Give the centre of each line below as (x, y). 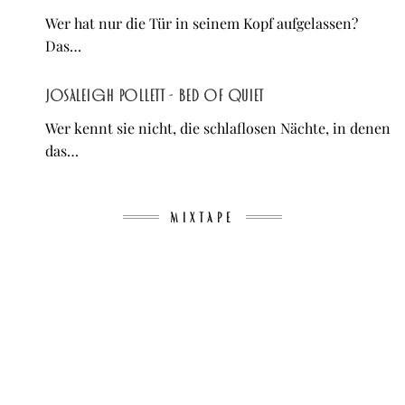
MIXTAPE (202, 217)
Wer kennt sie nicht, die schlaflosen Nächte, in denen (218, 128)
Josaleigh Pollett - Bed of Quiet (155, 96)
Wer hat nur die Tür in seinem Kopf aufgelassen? (202, 24)
